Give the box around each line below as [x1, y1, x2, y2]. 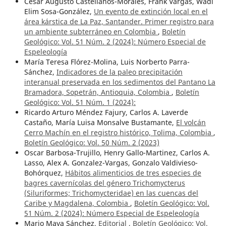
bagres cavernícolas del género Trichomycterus [24, 178, 185, 188]
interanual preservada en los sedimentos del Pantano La [24, 77, 215, 87]
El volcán [176, 118, 206, 128]
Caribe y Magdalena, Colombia [24, 198, 130, 208]
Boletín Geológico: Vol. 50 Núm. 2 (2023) [24, 138, 159, 148]
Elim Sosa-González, [24, 7, 94, 17]
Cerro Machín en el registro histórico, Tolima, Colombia [24, 128, 213, 138]
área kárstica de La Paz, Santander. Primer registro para [24, 17, 214, 27]
